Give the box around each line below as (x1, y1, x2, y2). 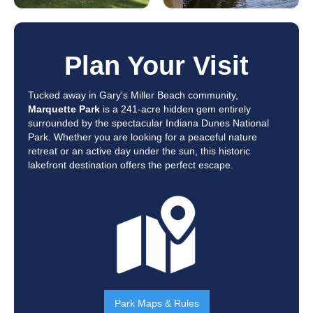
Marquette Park (28, 103, 100, 115)
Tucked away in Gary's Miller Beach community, (28, 89, 238, 101)
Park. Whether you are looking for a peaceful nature (28, 131, 257, 143)
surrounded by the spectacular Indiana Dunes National (28, 117, 269, 129)
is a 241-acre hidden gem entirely (100, 103, 251, 115)
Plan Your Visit (64, 50, 249, 80)
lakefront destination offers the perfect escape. (28, 159, 233, 170)
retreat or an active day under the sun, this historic (28, 145, 250, 156)
